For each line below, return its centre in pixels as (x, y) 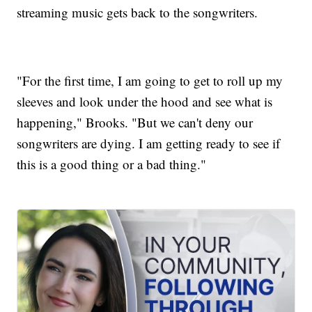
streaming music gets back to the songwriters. (138, 13)
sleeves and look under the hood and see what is (145, 102)
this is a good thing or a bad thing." (112, 164)
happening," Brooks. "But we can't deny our (135, 123)
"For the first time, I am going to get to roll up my (150, 81)
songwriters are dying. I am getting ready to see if (149, 143)
